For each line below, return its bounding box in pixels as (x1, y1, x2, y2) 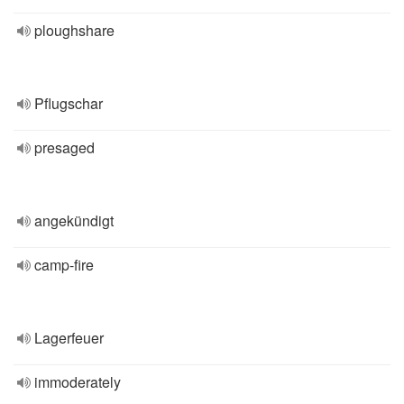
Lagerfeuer (34, 327, 104, 348)
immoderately (34, 372, 121, 392)
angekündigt (34, 210, 114, 231)
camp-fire (34, 254, 94, 275)
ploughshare (34, 20, 115, 41)
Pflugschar (34, 93, 103, 114)
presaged (34, 137, 95, 158)
